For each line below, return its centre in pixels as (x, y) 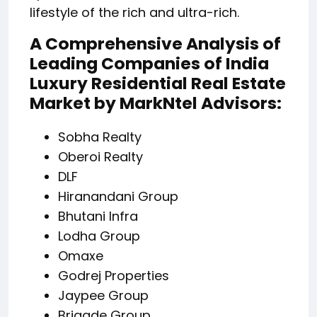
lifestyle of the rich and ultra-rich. (134, 13)
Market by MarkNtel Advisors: (156, 103)
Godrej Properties (114, 276)
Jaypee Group (103, 296)
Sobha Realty (100, 137)
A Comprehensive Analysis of (155, 44)
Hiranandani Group (118, 197)
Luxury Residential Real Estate (158, 83)
